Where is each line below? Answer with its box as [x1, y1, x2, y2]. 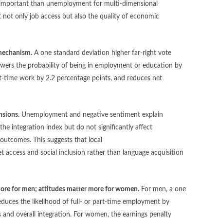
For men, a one [141, 185, 186, 193]
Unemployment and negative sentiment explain [21, 111, 163, 118]
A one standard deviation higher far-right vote [32, 49, 172, 56]
